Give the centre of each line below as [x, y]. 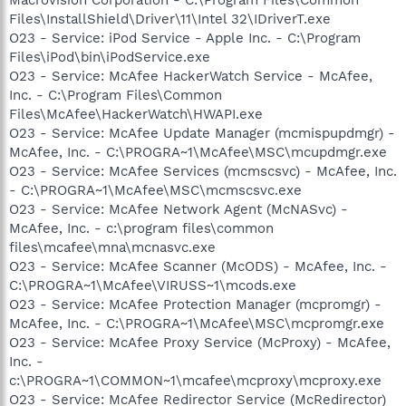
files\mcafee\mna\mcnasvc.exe [112, 247]
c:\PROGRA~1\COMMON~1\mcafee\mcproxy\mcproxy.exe [195, 380]
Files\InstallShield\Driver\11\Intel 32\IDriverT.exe [170, 19]
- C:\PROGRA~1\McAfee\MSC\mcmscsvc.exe [155, 190]
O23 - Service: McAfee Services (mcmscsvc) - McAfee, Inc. [203, 171]
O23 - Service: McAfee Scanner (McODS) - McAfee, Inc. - [198, 266]
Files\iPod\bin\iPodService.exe [110, 57]
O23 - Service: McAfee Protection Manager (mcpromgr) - [195, 304]
